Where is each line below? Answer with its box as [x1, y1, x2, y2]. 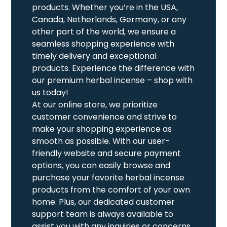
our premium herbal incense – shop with [32, 74, 193, 86]
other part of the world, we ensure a [32, 25, 176, 37]
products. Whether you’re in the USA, [32, 1, 178, 13]
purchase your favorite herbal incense [32, 171, 185, 183]
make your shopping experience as [32, 123, 172, 135]
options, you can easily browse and [32, 159, 171, 171]
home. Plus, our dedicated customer [32, 196, 175, 208]
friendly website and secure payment [32, 147, 181, 159]
